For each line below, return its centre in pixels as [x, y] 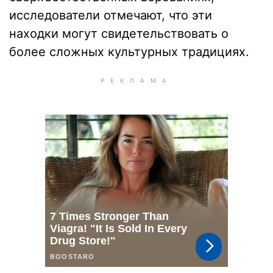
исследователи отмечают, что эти [111, 15]
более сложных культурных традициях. [129, 52]
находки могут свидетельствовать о [119, 34]
